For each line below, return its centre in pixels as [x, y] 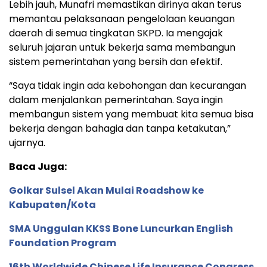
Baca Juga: [38, 166]
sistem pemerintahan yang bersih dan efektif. [116, 61]
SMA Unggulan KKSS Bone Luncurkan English [121, 228]
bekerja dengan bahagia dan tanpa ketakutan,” [120, 128]
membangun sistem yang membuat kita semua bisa [131, 114]
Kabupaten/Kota [52, 204]
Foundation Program [63, 243]
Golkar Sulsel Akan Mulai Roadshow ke [106, 190]
